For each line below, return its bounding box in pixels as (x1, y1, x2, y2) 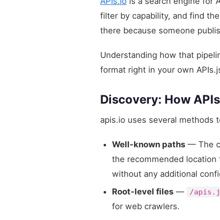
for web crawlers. (112, 201, 180, 211)
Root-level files (112, 186, 173, 196)
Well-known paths (112, 139, 185, 149)
